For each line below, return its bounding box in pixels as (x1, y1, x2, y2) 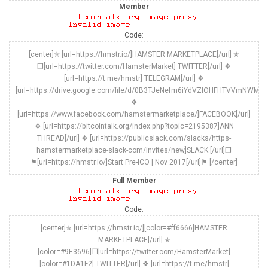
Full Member (112, 176, 156, 185)
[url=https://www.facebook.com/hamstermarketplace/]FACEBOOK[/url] (17, 109, 251, 118)
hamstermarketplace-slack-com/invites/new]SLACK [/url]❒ (36, 145, 232, 154)
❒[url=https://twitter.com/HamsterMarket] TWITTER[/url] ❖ (37, 62, 231, 71)
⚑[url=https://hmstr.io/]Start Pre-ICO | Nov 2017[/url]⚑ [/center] (31, 157, 237, 166)
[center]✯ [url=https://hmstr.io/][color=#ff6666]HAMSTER (41, 223, 227, 232)
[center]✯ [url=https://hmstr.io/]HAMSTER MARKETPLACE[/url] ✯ (29, 50, 239, 59)
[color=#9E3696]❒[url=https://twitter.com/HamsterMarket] (38, 247, 230, 256)
